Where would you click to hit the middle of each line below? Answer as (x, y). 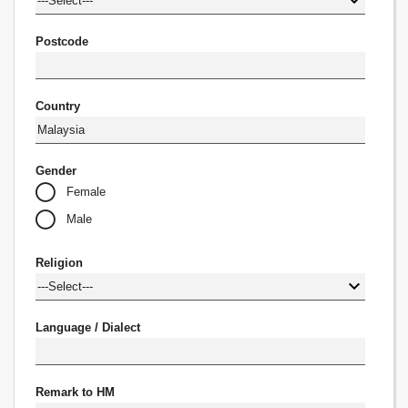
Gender (56, 171)
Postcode (62, 41)
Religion (60, 263)
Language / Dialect (88, 327)
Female (87, 191)
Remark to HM (76, 392)
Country (58, 106)
